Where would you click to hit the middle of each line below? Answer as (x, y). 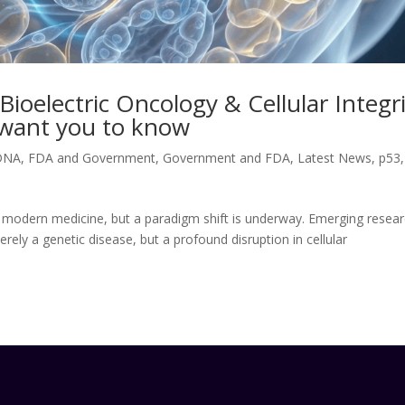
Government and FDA (227, 157)
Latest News (335, 157)
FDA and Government (92, 157)
